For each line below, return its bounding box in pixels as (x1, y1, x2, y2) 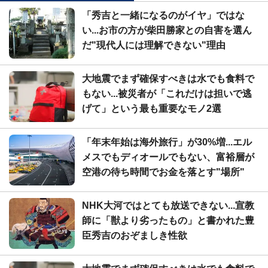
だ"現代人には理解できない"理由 (82, 39, 226, 50)
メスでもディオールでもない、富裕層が (82, 151, 254, 162)
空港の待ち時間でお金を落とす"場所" (82, 166, 245, 177)
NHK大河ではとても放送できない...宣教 (82, 200, 254, 211)
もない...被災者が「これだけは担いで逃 (82, 88, 252, 99)
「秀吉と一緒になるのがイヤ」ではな (82, 10, 245, 20)
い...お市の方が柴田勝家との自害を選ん (82, 25, 252, 35)
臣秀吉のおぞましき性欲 (82, 230, 187, 240)
